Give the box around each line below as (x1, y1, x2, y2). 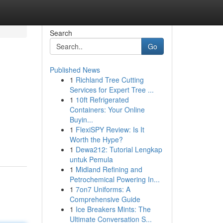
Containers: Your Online (69, 105, 145, 114)
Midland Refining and (75, 164, 142, 174)
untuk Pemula (69, 154, 113, 164)
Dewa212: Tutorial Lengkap (75, 144, 162, 154)
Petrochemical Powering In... (69, 174, 160, 184)
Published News (49, 65, 100, 75)
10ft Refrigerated (75, 95, 129, 105)
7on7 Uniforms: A (75, 184, 130, 194)
